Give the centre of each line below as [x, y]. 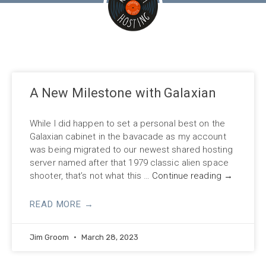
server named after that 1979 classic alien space [129, 162]
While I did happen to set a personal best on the [127, 123]
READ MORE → [62, 204]
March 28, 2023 [109, 237]
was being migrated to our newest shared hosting [131, 149]
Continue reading [188, 175]
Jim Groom [50, 237]
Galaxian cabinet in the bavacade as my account [128, 136]
